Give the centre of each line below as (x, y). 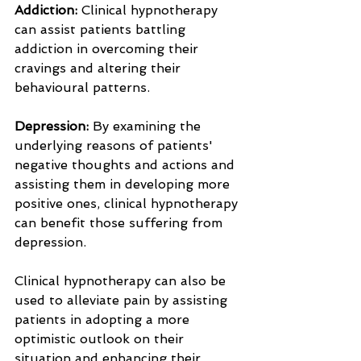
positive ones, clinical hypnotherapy (128, 203)
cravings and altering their (100, 68)
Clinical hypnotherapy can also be (122, 281)
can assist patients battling (102, 29)
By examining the (147, 126)
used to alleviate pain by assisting (123, 300)
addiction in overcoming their (108, 49)
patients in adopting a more (104, 320)
